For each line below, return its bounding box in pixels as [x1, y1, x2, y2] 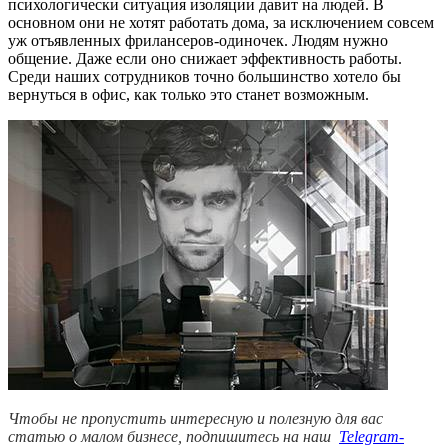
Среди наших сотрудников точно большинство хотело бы [8, 68, 401, 85]
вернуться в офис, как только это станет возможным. [8, 86, 369, 103]
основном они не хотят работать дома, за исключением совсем [8, 14, 434, 31]
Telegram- [339, 428, 404, 445]
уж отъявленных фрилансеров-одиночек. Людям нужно [8, 32, 388, 49]
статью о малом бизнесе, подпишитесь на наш [8, 428, 335, 445]
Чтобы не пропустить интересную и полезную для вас [8, 410, 383, 427]
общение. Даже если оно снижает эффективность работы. [8, 50, 402, 67]
